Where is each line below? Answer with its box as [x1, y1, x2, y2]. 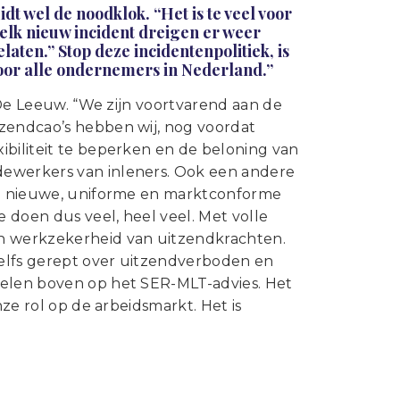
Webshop [25, 98, 94, 116]
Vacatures [25, 27, 96, 45]
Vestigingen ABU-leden [25, 62, 192, 80]
